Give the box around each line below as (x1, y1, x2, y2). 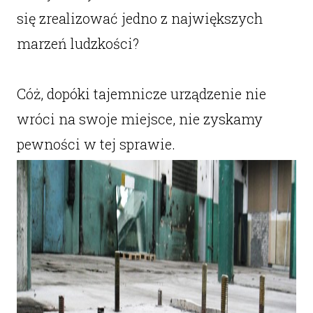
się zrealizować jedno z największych (16, 9, 263, 27)
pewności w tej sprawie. (16, 135, 175, 153)
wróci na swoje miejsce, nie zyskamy (16, 110, 263, 128)
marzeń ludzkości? (16, 34, 139, 52)
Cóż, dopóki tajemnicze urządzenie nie (16, 85, 266, 103)
